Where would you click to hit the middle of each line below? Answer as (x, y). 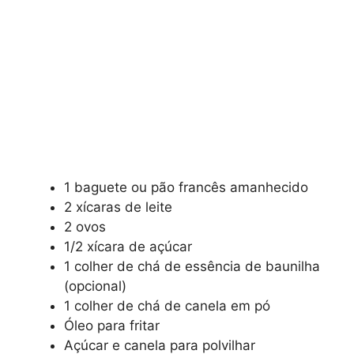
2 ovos (85, 226)
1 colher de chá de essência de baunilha (192, 266)
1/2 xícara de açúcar (128, 246)
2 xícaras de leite (118, 207)
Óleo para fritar (112, 325)
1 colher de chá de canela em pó (167, 305)
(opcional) (95, 286)
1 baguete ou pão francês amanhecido (186, 187)
